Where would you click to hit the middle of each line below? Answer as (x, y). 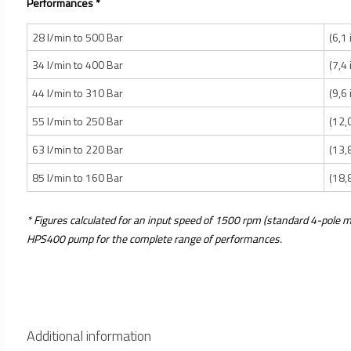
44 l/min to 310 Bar (78, 92)
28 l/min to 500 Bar (78, 37)
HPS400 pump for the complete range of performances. (154, 239)
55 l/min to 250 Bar (78, 121)
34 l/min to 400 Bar (78, 64)
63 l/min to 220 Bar (78, 149)
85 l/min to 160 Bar (78, 177)
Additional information (89, 336)
